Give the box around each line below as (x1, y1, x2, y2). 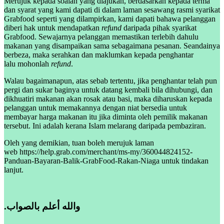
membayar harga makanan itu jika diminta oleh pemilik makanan (4, 112, 207, 121)
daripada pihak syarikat (121, 23, 196, 32)
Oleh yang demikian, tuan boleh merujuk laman (4, 138, 154, 147)
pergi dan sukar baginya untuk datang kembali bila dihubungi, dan (4, 85, 212, 94)
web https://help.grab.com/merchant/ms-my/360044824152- (4, 147, 192, 156)
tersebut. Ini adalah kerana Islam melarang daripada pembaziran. (4, 121, 206, 130)
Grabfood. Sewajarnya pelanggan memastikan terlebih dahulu (4, 32, 198, 41)
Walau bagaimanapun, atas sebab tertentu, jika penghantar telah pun (4, 76, 217, 85)
